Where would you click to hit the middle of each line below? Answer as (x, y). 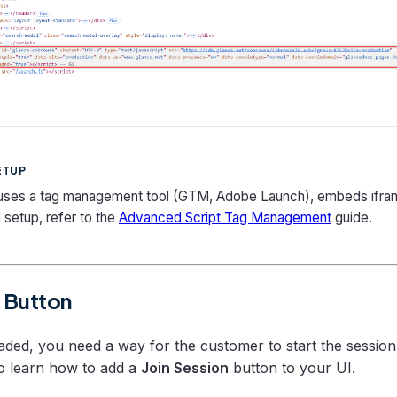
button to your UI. (292, 367)
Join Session (185, 367)
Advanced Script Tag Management (225, 217)
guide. (352, 217)
